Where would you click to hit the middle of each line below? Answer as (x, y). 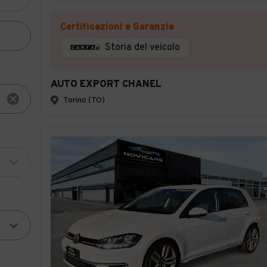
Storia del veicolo (142, 47)
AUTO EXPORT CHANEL (106, 84)
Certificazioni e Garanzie (117, 27)
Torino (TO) (84, 100)
